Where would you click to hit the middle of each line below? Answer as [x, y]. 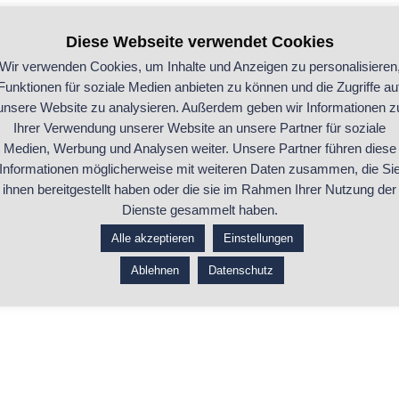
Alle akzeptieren [152, 239]
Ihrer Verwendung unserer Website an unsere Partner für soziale [199, 128]
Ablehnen [155, 271]
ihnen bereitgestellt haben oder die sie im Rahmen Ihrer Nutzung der [199, 190]
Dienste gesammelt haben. [199, 210]
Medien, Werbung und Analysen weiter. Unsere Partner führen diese [199, 149]
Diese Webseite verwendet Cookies [199, 41]
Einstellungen [258, 239]
